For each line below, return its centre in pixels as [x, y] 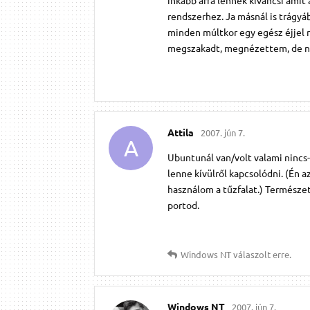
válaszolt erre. [261, 254]
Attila [181, 132]
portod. [183, 204]
